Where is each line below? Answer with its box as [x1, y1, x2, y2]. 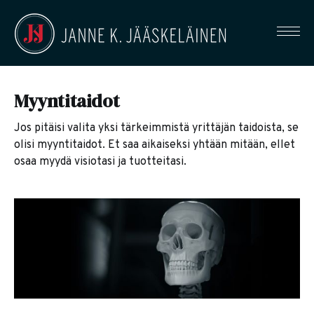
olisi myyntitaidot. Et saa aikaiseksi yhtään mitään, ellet [14, 138, 295, 153]
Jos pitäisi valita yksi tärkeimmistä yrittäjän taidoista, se [14, 121, 299, 136]
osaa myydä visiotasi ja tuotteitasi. [14, 155, 186, 170]
